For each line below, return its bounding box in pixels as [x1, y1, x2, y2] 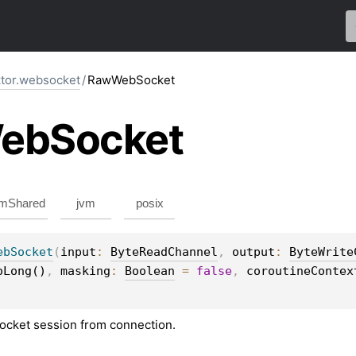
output [232, 244, 275, 259]
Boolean [125, 263, 175, 278]
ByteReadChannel [110, 244, 218, 259]
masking [60, 263, 110, 278]
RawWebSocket [87, 72, 175, 87]
